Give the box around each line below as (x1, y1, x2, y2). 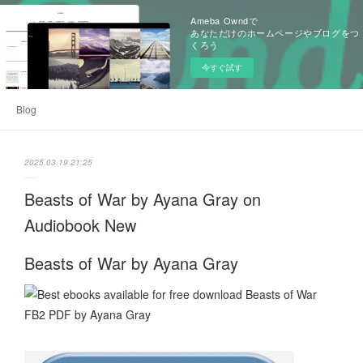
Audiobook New (24, 213, 136, 237)
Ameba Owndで (190, 14, 258, 27)
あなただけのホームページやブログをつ (190, 26, 360, 39)
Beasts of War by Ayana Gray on (24, 187, 261, 211)
